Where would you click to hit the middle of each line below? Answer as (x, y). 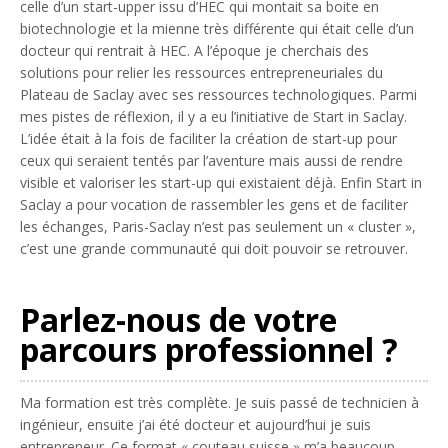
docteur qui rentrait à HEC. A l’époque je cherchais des (194, 50)
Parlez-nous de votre (178, 319)
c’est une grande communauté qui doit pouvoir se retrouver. (214, 248)
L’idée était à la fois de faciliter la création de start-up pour (208, 138)
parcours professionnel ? (209, 349)
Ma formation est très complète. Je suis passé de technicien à (219, 402)
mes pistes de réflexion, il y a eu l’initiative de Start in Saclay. (213, 116)
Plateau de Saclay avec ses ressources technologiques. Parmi (218, 94)
